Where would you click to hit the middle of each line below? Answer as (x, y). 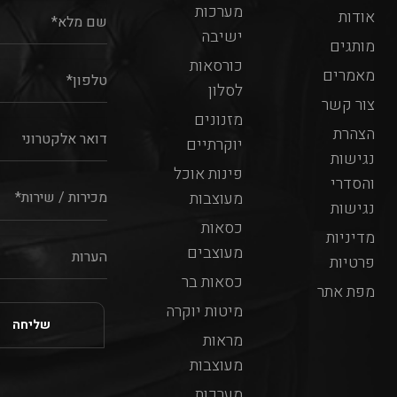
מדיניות (350, 238)
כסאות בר (212, 282)
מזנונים (218, 120)
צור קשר (348, 105)
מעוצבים (214, 253)
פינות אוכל (208, 174)
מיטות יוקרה (204, 311)
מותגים (352, 47)
